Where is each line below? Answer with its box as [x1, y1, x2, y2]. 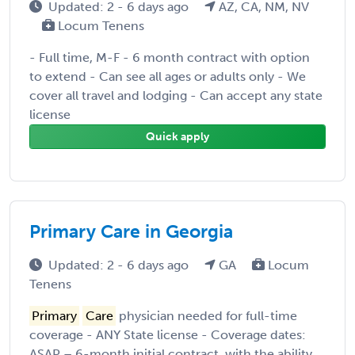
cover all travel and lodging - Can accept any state [29, 87, 323, 103]
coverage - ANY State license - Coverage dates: [29, 326, 306, 342]
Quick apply [146, 129, 209, 143]
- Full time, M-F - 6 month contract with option [29, 49, 310, 65]
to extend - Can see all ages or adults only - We [29, 68, 306, 84]
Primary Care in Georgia [29, 219, 233, 242]
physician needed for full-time [115, 307, 297, 323]
